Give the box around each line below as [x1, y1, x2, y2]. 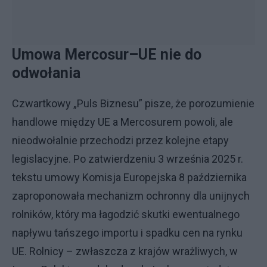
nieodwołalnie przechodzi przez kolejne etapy [12, 134, 229, 147]
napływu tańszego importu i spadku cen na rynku [12, 226, 243, 239]
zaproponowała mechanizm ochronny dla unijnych [12, 190, 250, 202]
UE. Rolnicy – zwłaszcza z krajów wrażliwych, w [12, 245, 238, 257]
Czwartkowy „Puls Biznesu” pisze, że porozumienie [12, 97, 254, 110]
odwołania [12, 64, 80, 82]
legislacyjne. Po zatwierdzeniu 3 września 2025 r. [12, 153, 243, 165]
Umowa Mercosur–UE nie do [12, 46, 201, 63]
